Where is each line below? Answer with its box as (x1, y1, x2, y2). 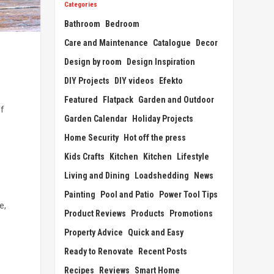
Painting (64, 189, 96, 199)
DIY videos (114, 75, 155, 86)
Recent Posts (138, 246, 188, 256)
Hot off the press (124, 132, 187, 143)
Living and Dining (64, 170, 130, 180)
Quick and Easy (128, 227, 184, 237)
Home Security (64, 132, 119, 143)
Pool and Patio (100, 189, 155, 199)
